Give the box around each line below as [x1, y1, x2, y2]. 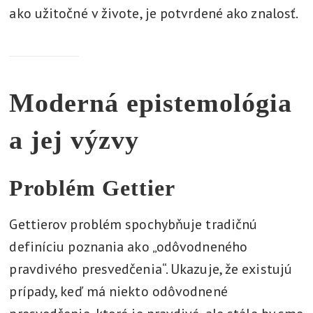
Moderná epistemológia [9, 88, 293, 117]
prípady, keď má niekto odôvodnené [9, 282, 228, 300]
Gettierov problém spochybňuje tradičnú [9, 215, 258, 233]
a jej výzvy [9, 125, 140, 154]
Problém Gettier [9, 175, 176, 201]
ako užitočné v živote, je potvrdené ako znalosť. [9, 4, 299, 22]
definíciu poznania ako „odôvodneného [9, 238, 248, 256]
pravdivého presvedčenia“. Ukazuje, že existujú [9, 260, 293, 278]
